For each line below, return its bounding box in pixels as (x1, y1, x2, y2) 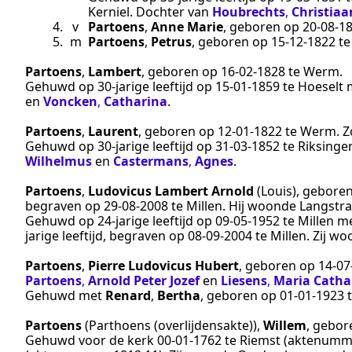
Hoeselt (298, 77, 343, 95)
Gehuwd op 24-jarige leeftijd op (25, 211, 215, 229)
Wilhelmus (25, 152, 92, 170)
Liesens (221, 271, 267, 289)
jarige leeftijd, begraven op (25, 226, 188, 244)
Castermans (113, 152, 189, 170)
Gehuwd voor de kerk (25, 331, 157, 349)
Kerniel (88, 2, 130, 20)
